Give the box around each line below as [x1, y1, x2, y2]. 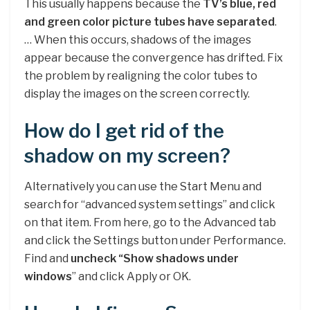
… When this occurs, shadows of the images [24, 33, 251, 47]
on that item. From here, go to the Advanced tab [24, 216, 276, 230]
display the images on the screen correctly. [24, 87, 250, 101]
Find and [24, 252, 71, 266]
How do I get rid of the [24, 119, 224, 143]
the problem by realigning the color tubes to [24, 69, 257, 83]
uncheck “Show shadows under [71, 252, 239, 266]
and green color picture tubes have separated [24, 15, 275, 29]
